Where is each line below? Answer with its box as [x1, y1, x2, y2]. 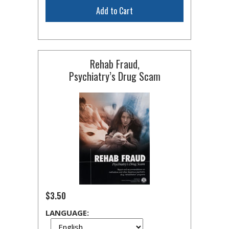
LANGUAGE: [45, 208, 89, 218]
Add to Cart [96, 5, 133, 17]
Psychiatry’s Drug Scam [68, 68, 161, 84]
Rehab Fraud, [89, 56, 140, 72]
